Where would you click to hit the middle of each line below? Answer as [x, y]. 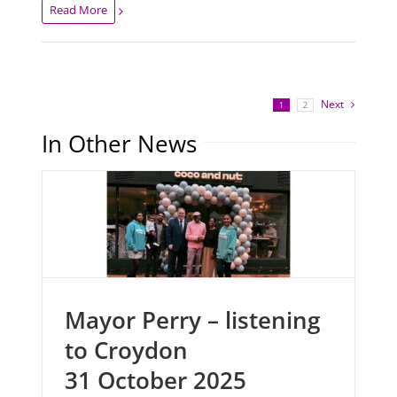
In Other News [120, 144]
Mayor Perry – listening [193, 320]
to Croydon [127, 350]
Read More [79, 10]
